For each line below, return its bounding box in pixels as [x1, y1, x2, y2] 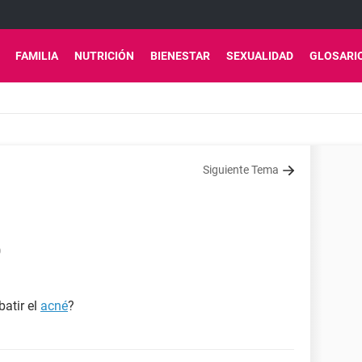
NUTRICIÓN [74, 49, 134, 62]
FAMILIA [15, 49, 58, 62]
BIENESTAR [150, 49, 210, 62]
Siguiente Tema [203, 163, 279, 176]
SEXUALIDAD [226, 49, 293, 62]
